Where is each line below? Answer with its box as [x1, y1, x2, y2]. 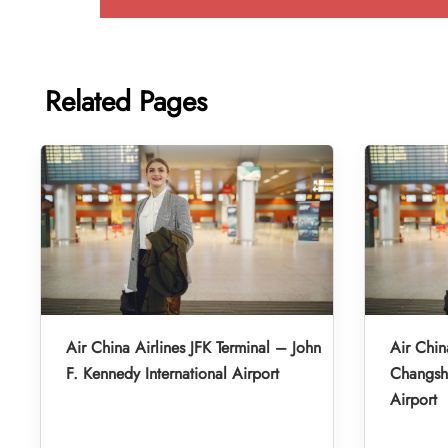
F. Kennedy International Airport [66, 361, 279, 385]
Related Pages [45, 80, 207, 122]
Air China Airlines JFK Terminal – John [66, 335, 321, 359]
